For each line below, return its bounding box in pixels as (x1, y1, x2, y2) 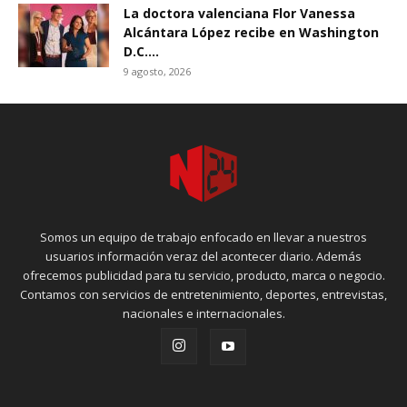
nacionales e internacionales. (122, 305, 285, 322)
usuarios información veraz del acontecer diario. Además (45, 248, 362, 264)
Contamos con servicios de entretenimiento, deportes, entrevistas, (20, 286, 387, 303)
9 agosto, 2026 (124, 65, 191, 78)
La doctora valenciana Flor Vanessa (124, 5, 355, 22)
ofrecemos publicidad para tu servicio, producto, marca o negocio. (22, 267, 385, 283)
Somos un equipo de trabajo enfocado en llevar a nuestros (40, 229, 367, 245)
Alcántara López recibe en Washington (124, 24, 379, 41)
